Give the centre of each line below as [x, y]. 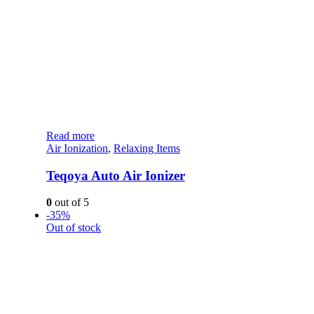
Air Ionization [77, 149]
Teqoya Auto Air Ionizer [115, 175]
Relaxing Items [146, 149]
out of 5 [70, 203]
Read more [70, 136]
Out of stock [73, 228]
